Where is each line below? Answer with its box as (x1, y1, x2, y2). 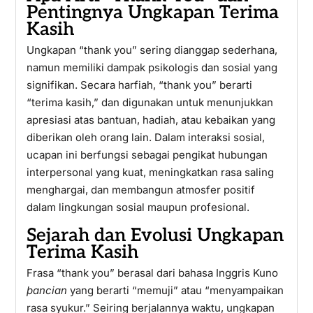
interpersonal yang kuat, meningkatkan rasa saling (26, 166, 274, 179)
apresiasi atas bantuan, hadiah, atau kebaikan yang (26, 113, 275, 126)
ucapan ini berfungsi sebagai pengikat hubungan (26, 148, 268, 161)
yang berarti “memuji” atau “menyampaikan (66, 284, 284, 297)
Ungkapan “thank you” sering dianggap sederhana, (26, 43, 277, 57)
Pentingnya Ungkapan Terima (26, 1, 279, 24)
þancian (26, 284, 67, 297)
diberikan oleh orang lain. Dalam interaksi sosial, (26, 131, 265, 144)
